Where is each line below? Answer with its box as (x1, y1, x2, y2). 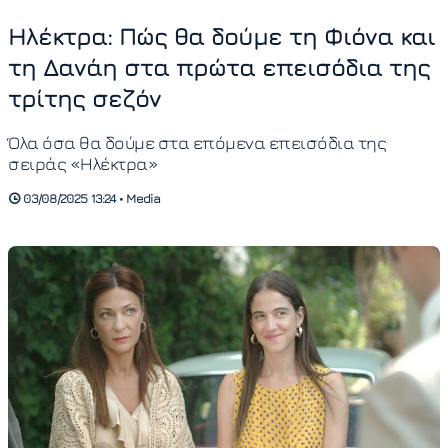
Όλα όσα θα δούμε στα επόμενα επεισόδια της (8, 131, 386, 153)
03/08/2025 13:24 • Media (20, 191, 160, 207)
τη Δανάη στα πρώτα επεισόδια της (8, 53, 430, 82)
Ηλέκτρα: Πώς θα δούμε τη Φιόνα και (8, 22, 435, 51)
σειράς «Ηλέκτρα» (8, 152, 158, 174)
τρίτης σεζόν (8, 84, 161, 113)
